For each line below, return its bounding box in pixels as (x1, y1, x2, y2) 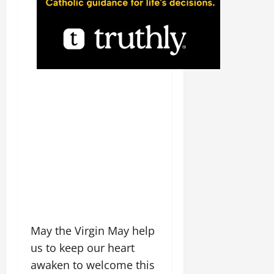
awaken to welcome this (31, 257, 155, 272)
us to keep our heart (31, 240, 135, 255)
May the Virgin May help (31, 223, 155, 238)
